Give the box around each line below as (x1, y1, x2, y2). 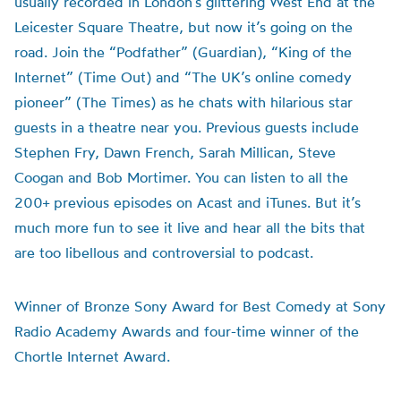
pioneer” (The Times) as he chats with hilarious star (14, 93, 353, 111)
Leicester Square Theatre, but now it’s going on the (14, 18, 353, 36)
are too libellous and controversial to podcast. (14, 243, 313, 261)
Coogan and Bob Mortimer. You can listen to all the (14, 168, 348, 186)
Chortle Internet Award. (14, 347, 170, 365)
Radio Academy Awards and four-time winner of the (14, 322, 359, 340)
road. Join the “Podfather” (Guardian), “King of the (14, 43, 352, 61)
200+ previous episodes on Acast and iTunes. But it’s (14, 193, 361, 211)
